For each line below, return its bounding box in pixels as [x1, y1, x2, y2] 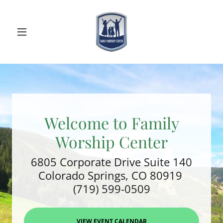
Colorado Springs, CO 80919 [38, 167, 185, 183]
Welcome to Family [44, 111, 179, 133]
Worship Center [55, 130, 168, 152]
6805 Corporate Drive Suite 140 [31, 154, 192, 169]
